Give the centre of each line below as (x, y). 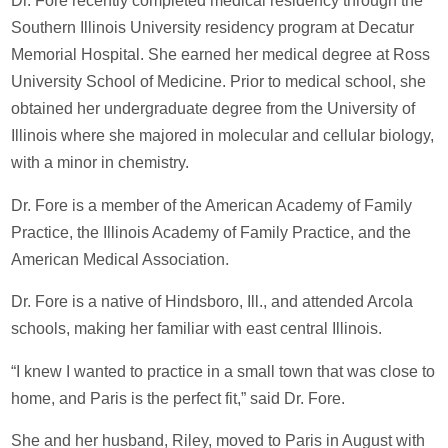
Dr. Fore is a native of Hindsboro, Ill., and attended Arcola (212, 302)
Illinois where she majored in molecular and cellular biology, (223, 136)
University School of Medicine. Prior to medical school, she (219, 82)
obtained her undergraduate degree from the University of (213, 109)
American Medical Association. (120, 259)
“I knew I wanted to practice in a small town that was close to (223, 371)
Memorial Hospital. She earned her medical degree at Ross (221, 55)
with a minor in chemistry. (100, 163)
